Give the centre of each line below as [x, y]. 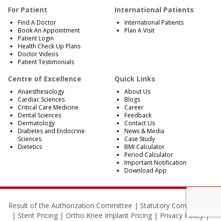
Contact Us [140, 123]
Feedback [138, 115]
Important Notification [155, 163]
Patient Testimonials [46, 62]
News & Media [144, 131]
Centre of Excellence [45, 79]
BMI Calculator [145, 147]
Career [134, 108]
